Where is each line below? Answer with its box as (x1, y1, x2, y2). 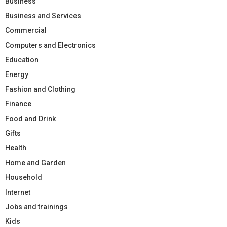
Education (5, 55, 39, 64)
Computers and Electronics (5, 41, 96, 49)
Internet (5, 187, 30, 196)
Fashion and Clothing (5, 85, 75, 93)
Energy (5, 70, 28, 79)
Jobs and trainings (5, 202, 68, 211)
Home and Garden (5, 158, 66, 167)
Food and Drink (5, 114, 56, 123)
